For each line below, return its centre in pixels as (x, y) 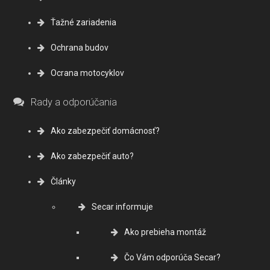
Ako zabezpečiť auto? (92, 156)
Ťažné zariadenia (83, 23)
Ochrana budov (80, 48)
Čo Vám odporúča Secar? (172, 257)
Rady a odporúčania (74, 102)
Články (63, 181)
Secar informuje (122, 207)
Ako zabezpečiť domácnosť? (105, 131)
